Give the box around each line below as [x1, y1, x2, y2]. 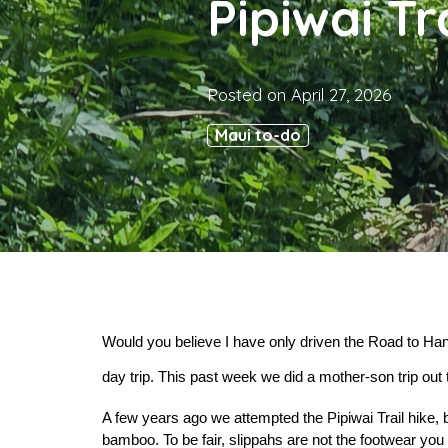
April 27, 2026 [291, 84, 392, 105]
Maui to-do [215, 125, 301, 145]
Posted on [207, 84, 291, 105]
